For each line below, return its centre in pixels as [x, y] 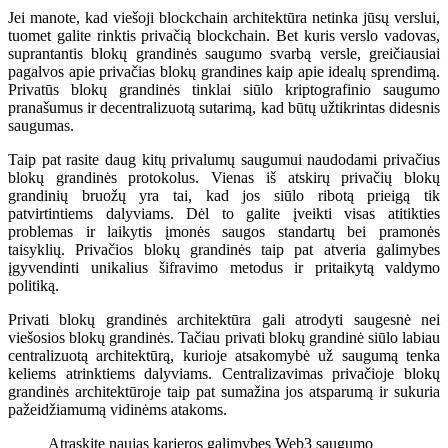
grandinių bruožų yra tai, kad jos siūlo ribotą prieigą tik [224, 195]
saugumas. [41, 125]
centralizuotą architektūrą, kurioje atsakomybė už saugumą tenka [224, 355]
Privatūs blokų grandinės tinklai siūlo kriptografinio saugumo [224, 89]
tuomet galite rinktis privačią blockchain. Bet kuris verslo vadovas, [224, 35]
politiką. [33, 285]
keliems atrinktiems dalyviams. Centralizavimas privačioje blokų [224, 373]
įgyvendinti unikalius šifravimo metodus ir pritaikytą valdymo [224, 267]
